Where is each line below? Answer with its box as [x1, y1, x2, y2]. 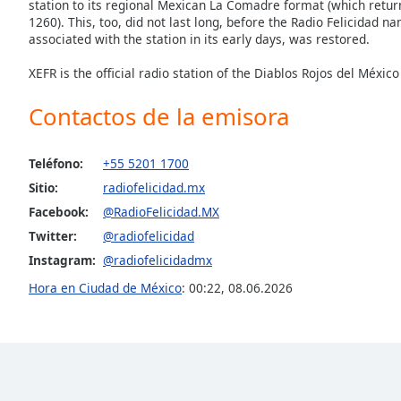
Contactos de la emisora [29, 99, 289, 132]
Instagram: [29, 251, 96, 269]
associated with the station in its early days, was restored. [29, 30, 370, 47]
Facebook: [29, 202, 89, 220]
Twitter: [29, 226, 77, 244]
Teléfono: [29, 154, 83, 172]
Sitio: [29, 178, 58, 196]
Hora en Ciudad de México [29, 278, 182, 296]
